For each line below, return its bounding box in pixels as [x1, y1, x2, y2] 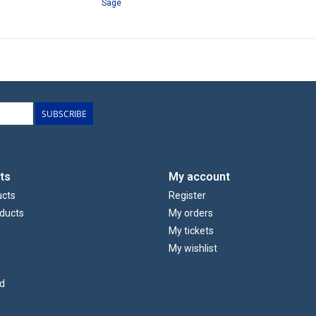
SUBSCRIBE [42, 108, 87, 121]
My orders [169, 207, 213, 219]
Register [169, 190, 206, 202]
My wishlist [169, 243, 217, 255]
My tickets [169, 225, 214, 237]
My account [169, 170, 230, 184]
